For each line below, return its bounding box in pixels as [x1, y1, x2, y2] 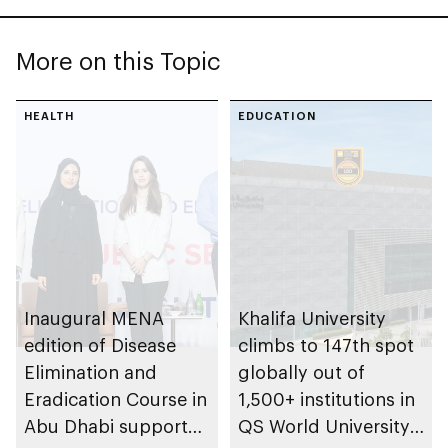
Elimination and [24, 361, 157, 384]
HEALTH [24, 108, 74, 122]
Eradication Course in [24, 388, 207, 411]
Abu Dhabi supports [24, 415, 197, 438]
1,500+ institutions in [238, 388, 415, 411]
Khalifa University [238, 307, 386, 330]
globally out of [238, 361, 365, 384]
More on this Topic [16, 45, 221, 75]
